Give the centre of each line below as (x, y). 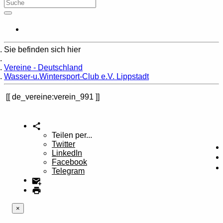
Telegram (68, 171)
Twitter (63, 144)
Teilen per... (72, 135)
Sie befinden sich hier (42, 50)
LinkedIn (67, 153)
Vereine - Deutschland (43, 67)
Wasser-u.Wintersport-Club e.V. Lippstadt (76, 76)
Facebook (69, 162)
